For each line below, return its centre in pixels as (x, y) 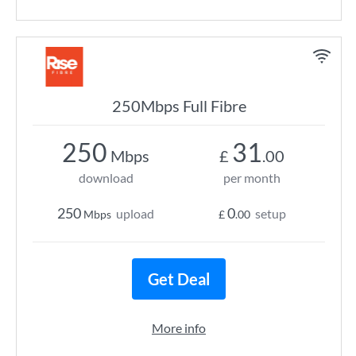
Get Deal (179, 279)
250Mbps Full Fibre (179, 106)
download (106, 178)
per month (252, 178)
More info (179, 328)
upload (135, 213)
